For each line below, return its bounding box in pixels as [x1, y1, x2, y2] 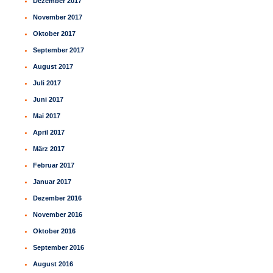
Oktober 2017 [33, 30, 76, 38]
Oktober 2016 [33, 227, 76, 235]
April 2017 [33, 129, 65, 136]
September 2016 [33, 244, 85, 252]
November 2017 [33, 13, 83, 21]
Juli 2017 [33, 79, 62, 87]
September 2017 [33, 46, 85, 54]
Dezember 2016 [33, 194, 82, 202]
